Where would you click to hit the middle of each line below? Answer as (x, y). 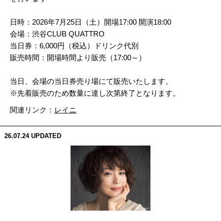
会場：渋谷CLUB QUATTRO (57, 34)
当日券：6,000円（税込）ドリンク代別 (74, 45)
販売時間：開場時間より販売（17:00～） (78, 57)
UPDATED (46, 136)
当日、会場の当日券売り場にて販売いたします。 (91, 81)
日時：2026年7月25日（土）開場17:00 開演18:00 (91, 22)
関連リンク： (32, 110)
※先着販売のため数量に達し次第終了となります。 (95, 93)
